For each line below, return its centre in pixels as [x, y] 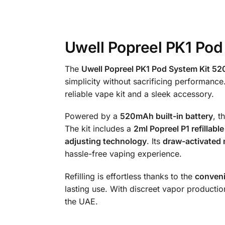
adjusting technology [105, 141]
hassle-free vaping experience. [123, 154]
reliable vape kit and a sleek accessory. [139, 94]
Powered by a [92, 116]
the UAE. [81, 201]
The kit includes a [99, 129]
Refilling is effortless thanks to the [130, 176]
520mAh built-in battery [166, 116]
